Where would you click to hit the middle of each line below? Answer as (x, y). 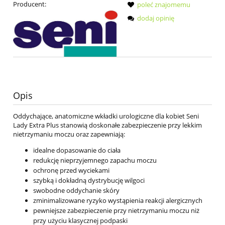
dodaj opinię (156, 18)
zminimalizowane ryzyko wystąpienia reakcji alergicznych (118, 201)
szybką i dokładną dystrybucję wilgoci (89, 181)
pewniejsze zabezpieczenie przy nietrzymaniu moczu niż (116, 211)
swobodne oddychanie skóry (76, 191)
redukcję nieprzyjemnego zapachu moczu (95, 160)
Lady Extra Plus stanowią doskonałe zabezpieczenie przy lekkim (107, 125)
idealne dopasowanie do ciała (77, 150)
